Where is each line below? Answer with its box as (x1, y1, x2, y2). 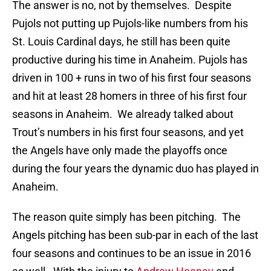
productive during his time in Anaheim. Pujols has (12, 53, 247, 67)
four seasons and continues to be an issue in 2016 (12, 247, 251, 260)
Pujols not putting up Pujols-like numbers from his (12, 17, 248, 30)
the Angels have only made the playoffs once (12, 144, 227, 157)
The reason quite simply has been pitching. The (12, 211, 241, 224)
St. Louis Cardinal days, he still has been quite (12, 35, 230, 48)
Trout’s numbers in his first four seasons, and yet (12, 126, 244, 139)
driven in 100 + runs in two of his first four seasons (12, 71, 251, 85)
